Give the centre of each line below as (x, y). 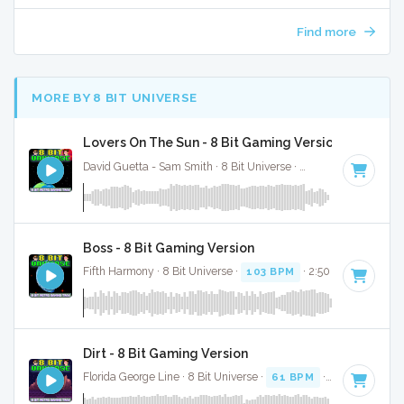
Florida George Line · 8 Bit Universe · (174, 377)
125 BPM (329, 166)
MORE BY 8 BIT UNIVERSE (115, 98)
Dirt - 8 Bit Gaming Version (165, 353)
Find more (327, 32)
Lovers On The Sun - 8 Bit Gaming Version (212, 143)
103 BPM (271, 272)
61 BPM (293, 377)
